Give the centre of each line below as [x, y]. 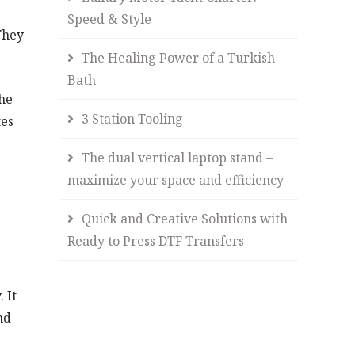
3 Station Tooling [133, 119]
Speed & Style [110, 19]
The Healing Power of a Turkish [179, 58]
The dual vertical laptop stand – [177, 158]
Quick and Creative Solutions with [185, 219]
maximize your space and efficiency [176, 180]
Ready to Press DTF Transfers [156, 241]
